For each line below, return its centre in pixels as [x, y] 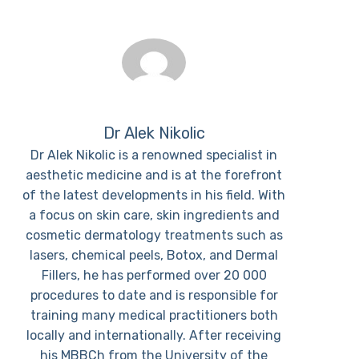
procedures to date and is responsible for [154, 295]
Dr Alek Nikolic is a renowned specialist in [154, 155]
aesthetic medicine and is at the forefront [154, 175]
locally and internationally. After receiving [154, 335]
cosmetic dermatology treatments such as [154, 235]
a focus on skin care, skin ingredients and [154, 215]
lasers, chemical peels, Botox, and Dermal [154, 255]
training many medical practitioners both [154, 315]
